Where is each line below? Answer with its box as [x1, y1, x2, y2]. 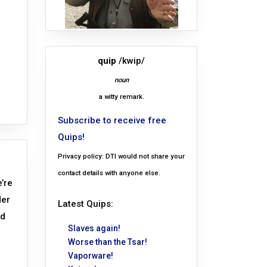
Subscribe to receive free [58, 115, 166, 126]
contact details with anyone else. [58, 169, 160, 178]
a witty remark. [98, 93, 144, 101]
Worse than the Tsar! [68, 237, 147, 247]
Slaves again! [68, 223, 120, 234]
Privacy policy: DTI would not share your [58, 153, 185, 161]
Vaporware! [68, 251, 113, 261]
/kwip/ [116, 55, 145, 67]
